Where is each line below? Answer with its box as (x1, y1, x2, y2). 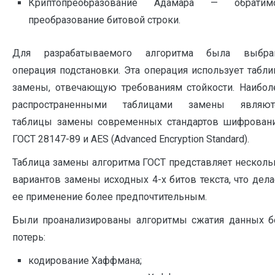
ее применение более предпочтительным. (12, 190, 207, 203)
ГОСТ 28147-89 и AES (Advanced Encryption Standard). (12, 133, 249, 145)
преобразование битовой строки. (28, 14, 180, 26)
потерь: (12, 231, 45, 243)
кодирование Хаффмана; (28, 254, 142, 266)
